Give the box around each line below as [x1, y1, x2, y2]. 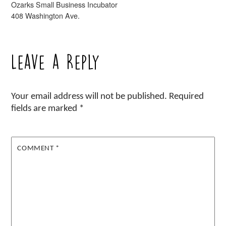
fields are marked [11, 104, 80, 114]
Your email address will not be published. [11, 92, 167, 102]
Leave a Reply [11, 54, 101, 71]
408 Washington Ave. [11, 10, 80, 21]
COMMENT [17, 144, 56, 153]
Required [169, 92, 204, 102]
